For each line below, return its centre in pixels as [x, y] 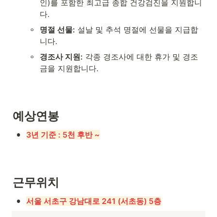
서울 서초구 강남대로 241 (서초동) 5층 [94, 201]
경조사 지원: [61, 57]
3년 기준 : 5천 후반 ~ [63, 135]
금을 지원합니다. [69, 69]
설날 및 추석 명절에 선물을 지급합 [137, 30]
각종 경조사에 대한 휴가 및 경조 [140, 57]
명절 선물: [57, 30]
